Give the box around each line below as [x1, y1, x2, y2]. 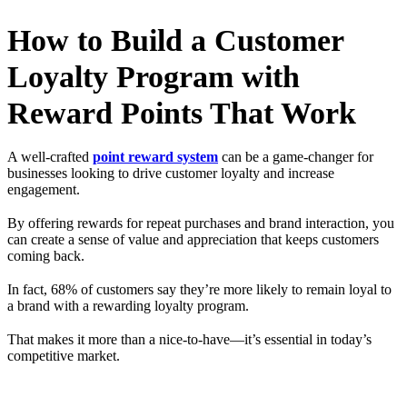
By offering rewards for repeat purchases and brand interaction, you [7, 215, 394, 232]
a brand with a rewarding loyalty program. [7, 298, 253, 314]
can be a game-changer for [218, 148, 373, 164]
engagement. [7, 181, 80, 197]
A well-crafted [7, 148, 93, 164]
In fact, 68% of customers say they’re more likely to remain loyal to [7, 282, 392, 298]
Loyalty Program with [7, 59, 300, 94]
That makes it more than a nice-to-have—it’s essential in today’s [7, 332, 372, 348]
